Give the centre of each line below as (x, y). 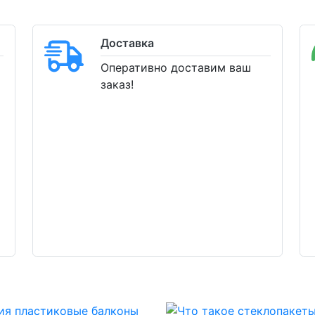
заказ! (117, 84)
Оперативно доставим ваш (176, 67)
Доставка (127, 43)
